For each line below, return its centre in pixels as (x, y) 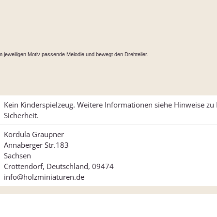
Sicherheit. (21, 116)
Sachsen (17, 156)
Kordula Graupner (34, 134)
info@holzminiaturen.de (44, 177)
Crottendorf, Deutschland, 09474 (59, 166)
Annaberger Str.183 (36, 145)
